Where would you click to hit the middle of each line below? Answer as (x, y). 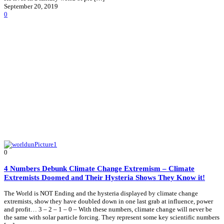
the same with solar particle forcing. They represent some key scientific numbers (112, 217)
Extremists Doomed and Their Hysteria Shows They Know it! (104, 177)
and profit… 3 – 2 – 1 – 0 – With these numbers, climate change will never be (108, 209)
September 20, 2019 (31, 6)
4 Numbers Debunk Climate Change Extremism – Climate (99, 168)
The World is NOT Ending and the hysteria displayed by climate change (101, 193)
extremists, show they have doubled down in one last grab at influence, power (108, 201)
